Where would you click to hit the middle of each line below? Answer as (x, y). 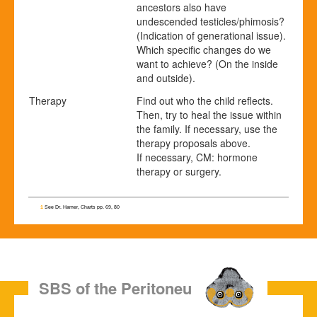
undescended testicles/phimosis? (211, 21)
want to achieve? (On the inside (207, 63)
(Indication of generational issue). (211, 35)
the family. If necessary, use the (207, 128)
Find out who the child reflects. (205, 100)
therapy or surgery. (179, 171)
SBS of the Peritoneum (122, 288)
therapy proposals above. (194, 143)
